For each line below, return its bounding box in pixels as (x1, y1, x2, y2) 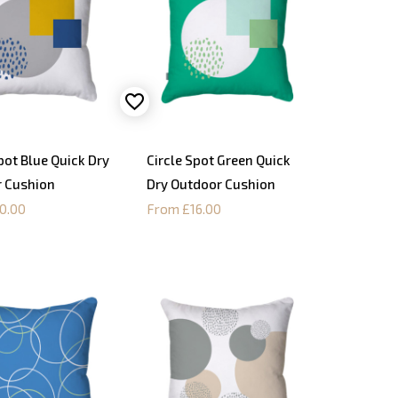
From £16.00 (146, 200, 221, 217)
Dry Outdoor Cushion (146, 175, 275, 192)
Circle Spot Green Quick (146, 151, 291, 168)
